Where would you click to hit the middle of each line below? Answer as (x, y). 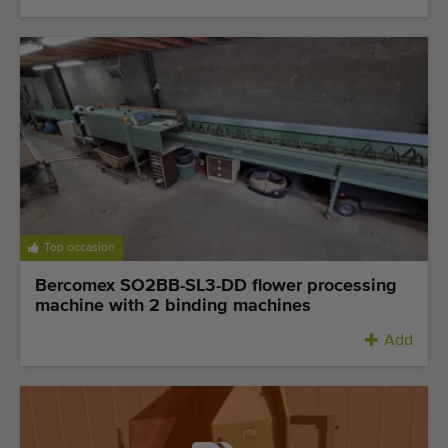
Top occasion (79, 248)
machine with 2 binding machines (173, 306)
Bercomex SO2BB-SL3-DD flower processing (216, 286)
